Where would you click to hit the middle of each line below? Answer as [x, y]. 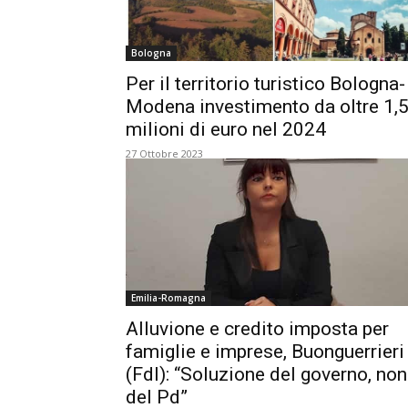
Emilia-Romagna [168, 298]
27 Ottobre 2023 [164, 153]
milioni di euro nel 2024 [226, 129]
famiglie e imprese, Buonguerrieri [265, 352]
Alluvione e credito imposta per [257, 329]
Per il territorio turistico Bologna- [265, 84]
